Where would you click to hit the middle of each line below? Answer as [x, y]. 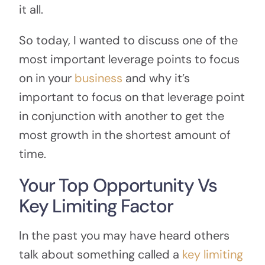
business [98, 78]
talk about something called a [100, 254]
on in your [46, 78]
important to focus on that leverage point [132, 97]
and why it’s [156, 78]
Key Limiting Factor [96, 206]
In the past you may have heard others [124, 235]
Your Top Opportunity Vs [118, 186]
